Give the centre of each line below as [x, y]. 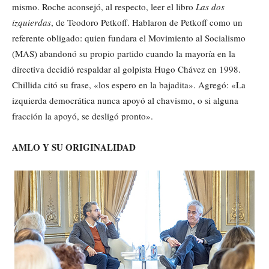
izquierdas [32, 22]
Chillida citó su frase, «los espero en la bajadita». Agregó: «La [129, 84]
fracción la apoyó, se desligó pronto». [83, 116]
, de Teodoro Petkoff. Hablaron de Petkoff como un [147, 22]
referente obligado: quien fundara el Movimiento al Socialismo [129, 38]
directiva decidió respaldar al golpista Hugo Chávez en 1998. [126, 69]
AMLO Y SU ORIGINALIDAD [74, 147]
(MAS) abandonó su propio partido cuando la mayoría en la [124, 53]
